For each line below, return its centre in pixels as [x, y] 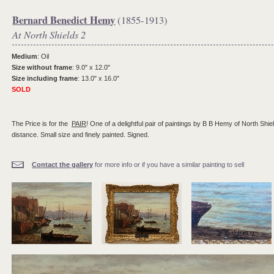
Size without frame [42, 67]
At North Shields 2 [49, 35]
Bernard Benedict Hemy [64, 20]
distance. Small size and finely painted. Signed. [80, 134]
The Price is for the [42, 123]
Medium [24, 56]
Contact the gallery [62, 164]
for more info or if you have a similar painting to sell [168, 164]
